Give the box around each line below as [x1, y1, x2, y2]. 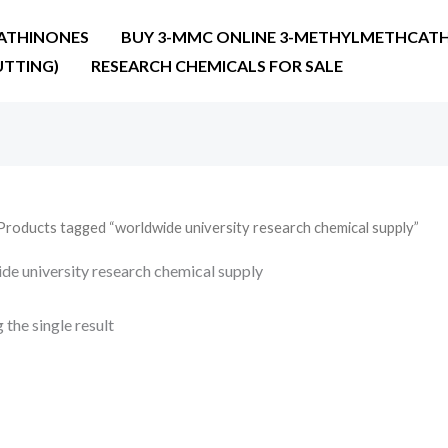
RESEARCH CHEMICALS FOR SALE [91, 56, 343, 75]
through [53, 428, 110, 446]
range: [53, 392, 96, 410]
